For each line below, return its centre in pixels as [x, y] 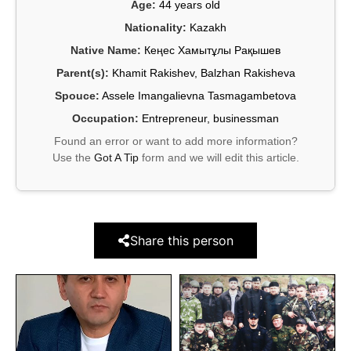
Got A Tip [116, 158]
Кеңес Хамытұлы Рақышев [211, 51]
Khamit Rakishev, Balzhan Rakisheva [202, 73]
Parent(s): [82, 73]
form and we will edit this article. [219, 158]
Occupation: [105, 119]
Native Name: [106, 51]
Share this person [182, 241]
